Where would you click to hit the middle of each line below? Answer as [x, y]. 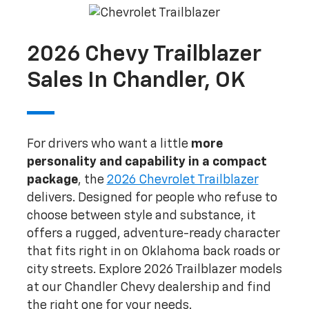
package [52, 180]
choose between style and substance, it [141, 216]
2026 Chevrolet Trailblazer [182, 180]
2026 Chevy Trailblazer [144, 54]
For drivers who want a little [109, 144]
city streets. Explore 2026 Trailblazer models [154, 269]
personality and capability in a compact [147, 162]
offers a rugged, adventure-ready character [153, 233]
